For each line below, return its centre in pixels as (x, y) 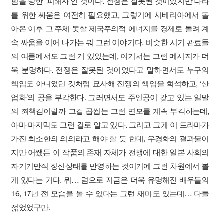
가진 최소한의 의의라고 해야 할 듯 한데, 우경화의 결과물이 (110, 138)
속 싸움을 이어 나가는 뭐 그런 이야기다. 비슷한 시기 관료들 (110, 42)
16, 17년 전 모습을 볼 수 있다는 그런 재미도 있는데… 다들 (110, 193)
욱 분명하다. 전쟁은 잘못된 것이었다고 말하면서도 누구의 (110, 69)
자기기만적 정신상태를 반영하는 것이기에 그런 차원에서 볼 (110, 166)
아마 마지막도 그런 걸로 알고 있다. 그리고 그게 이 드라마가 (110, 124)
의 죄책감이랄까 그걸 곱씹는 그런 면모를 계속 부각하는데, (110, 111)
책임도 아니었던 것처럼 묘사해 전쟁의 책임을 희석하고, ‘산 (110, 83)
